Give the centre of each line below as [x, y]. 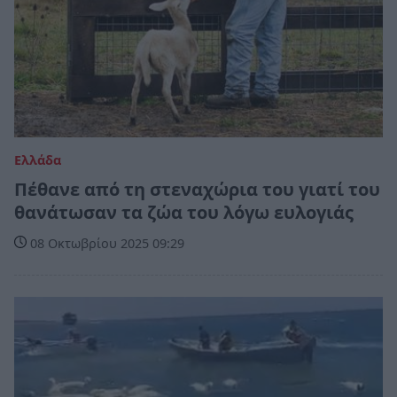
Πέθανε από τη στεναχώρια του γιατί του [197, 189]
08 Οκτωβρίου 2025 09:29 [105, 243]
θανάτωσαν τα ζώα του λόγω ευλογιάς [184, 212]
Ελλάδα [38, 160]
